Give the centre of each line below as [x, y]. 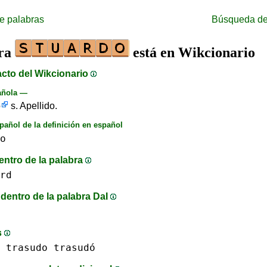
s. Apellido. [33, 106]
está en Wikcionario [192, 52]
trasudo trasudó [51, 248]
